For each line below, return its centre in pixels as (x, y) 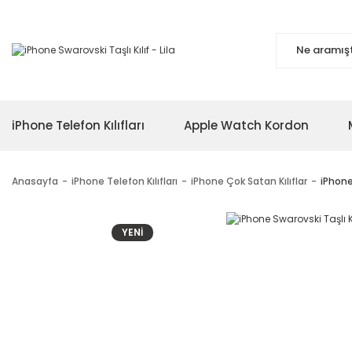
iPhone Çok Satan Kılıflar (249, 181)
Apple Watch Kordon (246, 125)
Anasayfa (35, 181)
